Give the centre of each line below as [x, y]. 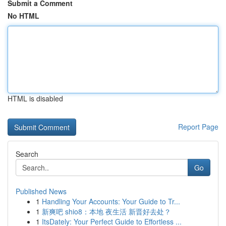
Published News [41, 191]
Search [27, 154]
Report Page [198, 127]
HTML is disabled [35, 98]
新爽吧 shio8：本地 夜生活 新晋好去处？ [106, 211]
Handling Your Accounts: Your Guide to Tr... [111, 201]
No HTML [23, 16]
